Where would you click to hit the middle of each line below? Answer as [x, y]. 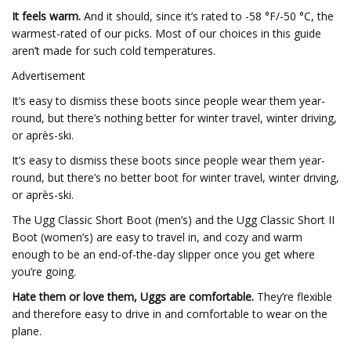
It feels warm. [46, 16]
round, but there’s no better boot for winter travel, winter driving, [175, 177]
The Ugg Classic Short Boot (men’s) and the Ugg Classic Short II [173, 220]
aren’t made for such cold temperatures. [114, 51]
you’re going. [44, 271]
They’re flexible [293, 297]
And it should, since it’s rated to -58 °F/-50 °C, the [207, 16]
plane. [27, 331]
